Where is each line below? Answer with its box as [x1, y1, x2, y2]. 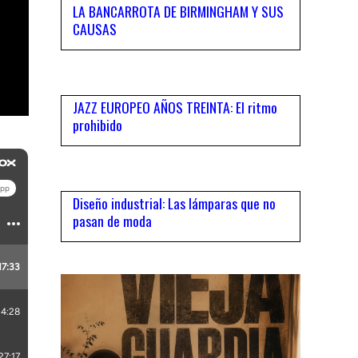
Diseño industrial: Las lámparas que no [73, 193, 276, 214]
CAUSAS [73, 18, 117, 40]
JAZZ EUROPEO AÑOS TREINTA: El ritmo [73, 97, 277, 118]
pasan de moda [73, 210, 152, 232]
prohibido [73, 114, 122, 136]
